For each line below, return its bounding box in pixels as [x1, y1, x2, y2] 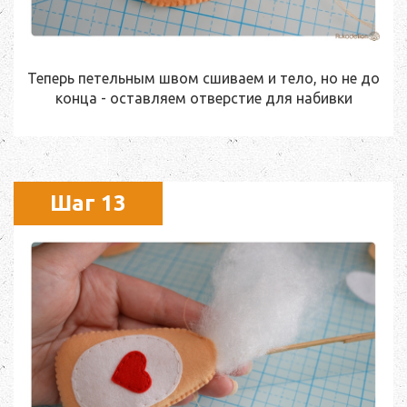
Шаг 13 [50, 190, 126, 215]
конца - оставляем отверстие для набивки [55, 89, 352, 106]
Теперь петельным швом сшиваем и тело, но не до [27, 69, 380, 86]
